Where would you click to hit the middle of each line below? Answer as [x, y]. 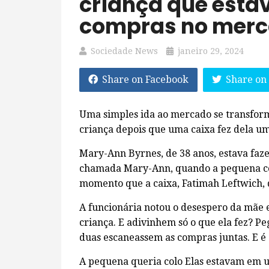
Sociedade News [124, 51]
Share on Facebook [145, 80]
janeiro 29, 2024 [211, 51]
